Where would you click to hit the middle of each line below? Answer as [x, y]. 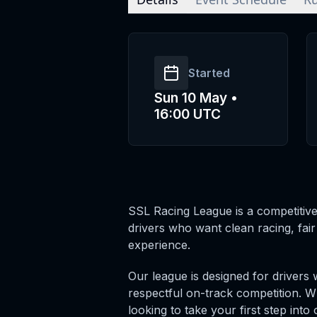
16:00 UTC [187, 114]
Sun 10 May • [196, 98]
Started [209, 73]
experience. [159, 245]
